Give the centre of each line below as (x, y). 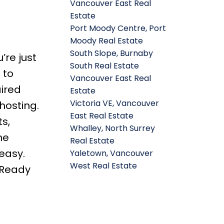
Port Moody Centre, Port (118, 28)
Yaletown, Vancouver (112, 153)
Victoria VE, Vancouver (115, 103)
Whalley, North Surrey (113, 128)
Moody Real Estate (107, 40)
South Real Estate (105, 65)
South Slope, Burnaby (112, 53)
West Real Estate (104, 165)
